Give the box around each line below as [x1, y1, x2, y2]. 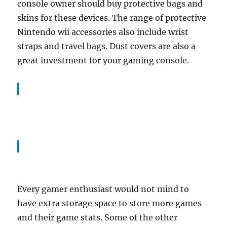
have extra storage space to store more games [17, 198, 202, 208]
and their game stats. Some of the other [17, 212, 178, 222]
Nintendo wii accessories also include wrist [17, 27, 189, 37]
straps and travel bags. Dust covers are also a [17, 41, 196, 51]
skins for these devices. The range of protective [17, 13, 207, 23]
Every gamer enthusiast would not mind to [17, 183, 190, 194]
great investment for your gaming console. [17, 55, 190, 65]
